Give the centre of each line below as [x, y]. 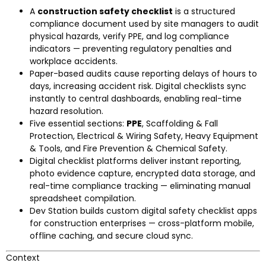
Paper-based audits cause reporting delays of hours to [143, 73]
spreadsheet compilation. [83, 198]
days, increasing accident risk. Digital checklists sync [138, 86]
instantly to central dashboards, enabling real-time [136, 98]
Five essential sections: [78, 123]
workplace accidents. [74, 61]
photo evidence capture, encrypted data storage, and [142, 173]
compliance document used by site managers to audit [144, 23]
